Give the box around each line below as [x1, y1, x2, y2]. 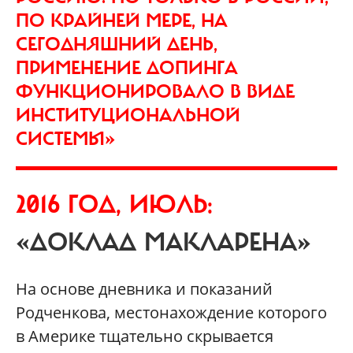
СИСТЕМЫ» [16, 127, 115, 151]
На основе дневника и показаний [16, 278, 273, 300]
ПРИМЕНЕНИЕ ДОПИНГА [16, 56, 238, 80]
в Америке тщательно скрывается [16, 325, 273, 347]
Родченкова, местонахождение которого [16, 302, 327, 324]
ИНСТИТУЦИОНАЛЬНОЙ [16, 103, 240, 128]
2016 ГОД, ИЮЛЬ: [16, 189, 213, 221]
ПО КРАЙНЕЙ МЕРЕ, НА [16, 9, 228, 33]
